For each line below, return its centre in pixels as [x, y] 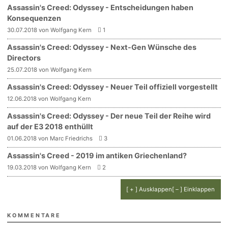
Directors [24, 58]
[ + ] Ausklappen [149, 190]
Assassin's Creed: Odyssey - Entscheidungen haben [101, 8]
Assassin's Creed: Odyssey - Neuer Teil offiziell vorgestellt [113, 87]
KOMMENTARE [34, 216]
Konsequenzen [34, 18]
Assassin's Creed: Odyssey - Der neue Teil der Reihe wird [109, 116]
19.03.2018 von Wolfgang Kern [49, 168]
